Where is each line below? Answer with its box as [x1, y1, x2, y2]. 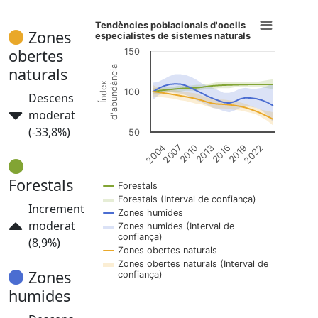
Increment [28, 201, 84, 216]
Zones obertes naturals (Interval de [118, 258, 268, 269]
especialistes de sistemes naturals [95, 30, 251, 41]
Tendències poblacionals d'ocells [95, 20, 246, 31]
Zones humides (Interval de [118, 221, 234, 231]
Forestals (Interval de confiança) [118, 194, 256, 204]
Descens [28, 90, 74, 106]
